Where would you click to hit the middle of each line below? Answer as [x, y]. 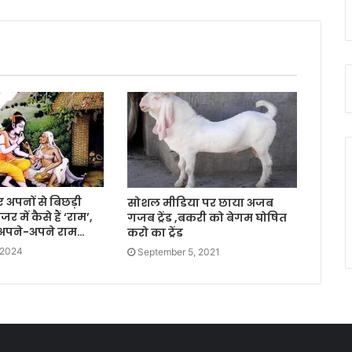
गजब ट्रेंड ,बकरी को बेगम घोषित [207, 217]
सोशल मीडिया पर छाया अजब [200, 202]
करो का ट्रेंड [155, 232]
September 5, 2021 [178, 251]
